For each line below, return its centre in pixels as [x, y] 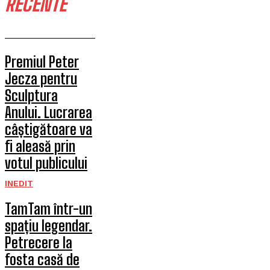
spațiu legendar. [49, 226]
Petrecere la [39, 243]
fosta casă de [42, 259]
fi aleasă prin [40, 146]
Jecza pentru [41, 79]
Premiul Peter [42, 62]
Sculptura [31, 96]
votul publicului [46, 163]
